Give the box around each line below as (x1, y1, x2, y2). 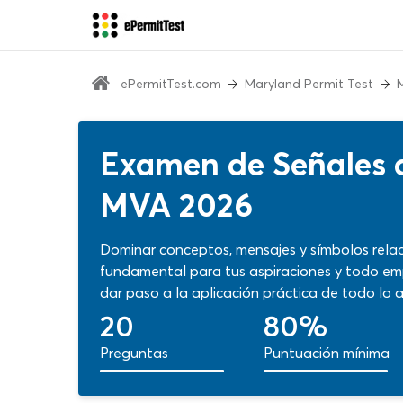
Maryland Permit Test (245, 76, 373, 92)
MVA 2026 (100, 185, 253, 225)
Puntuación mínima (264, 344, 390, 362)
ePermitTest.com (121, 76, 221, 92)
